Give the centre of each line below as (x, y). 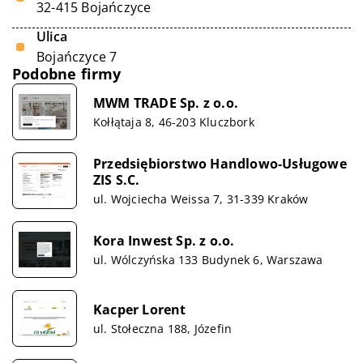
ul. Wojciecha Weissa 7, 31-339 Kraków (201, 199)
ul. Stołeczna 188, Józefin (163, 328)
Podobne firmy (67, 74)
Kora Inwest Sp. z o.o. (164, 240)
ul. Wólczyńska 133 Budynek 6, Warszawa (208, 259)
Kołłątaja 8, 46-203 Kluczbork (174, 122)
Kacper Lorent (140, 309)
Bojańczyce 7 (77, 57)
